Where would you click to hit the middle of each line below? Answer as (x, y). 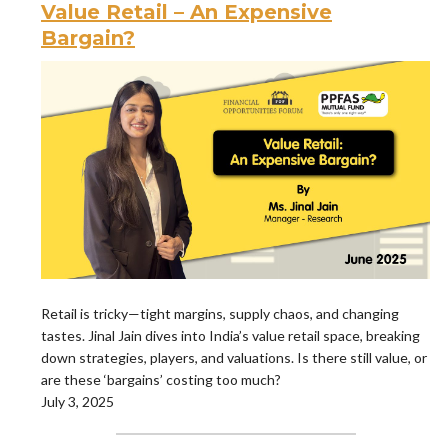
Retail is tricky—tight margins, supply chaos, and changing (220, 314)
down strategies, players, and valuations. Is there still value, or (234, 358)
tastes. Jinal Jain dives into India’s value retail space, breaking (230, 336)
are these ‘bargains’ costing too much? (161, 380)
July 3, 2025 (77, 402)
